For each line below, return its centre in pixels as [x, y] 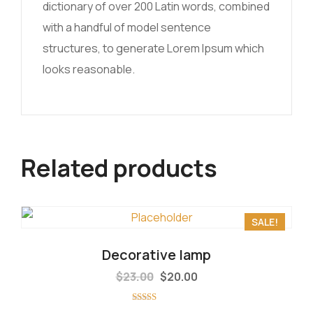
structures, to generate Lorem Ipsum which [153, 48]
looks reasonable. [89, 69]
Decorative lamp [156, 255]
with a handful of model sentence [127, 27]
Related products [119, 168]
